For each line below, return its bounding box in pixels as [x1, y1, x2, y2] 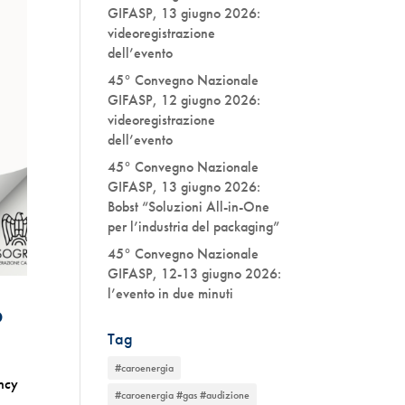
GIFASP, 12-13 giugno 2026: [108, 264, 282, 283]
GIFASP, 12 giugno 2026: [108, 90, 261, 109]
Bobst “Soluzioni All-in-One [108, 197, 270, 216]
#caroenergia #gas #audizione [115, 388, 250, 402]
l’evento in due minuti [108, 284, 234, 303]
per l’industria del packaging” [108, 217, 280, 236]
